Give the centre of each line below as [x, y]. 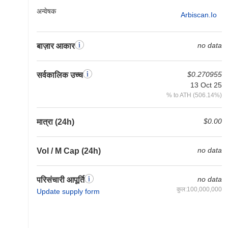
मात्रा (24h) [55, 122]
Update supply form [68, 191]
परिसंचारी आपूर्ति [61, 180]
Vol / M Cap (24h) [69, 151]
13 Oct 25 [206, 85]
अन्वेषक [46, 11]
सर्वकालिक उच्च [60, 75]
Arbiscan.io [199, 15]
